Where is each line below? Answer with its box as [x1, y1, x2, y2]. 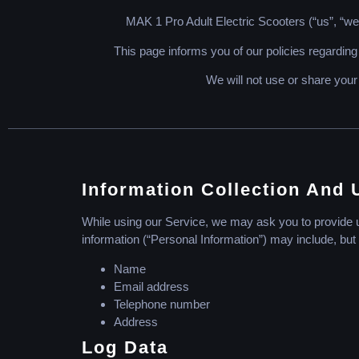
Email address [114, 279, 189, 293]
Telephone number [114, 296, 210, 311]
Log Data [82, 337, 168, 357]
